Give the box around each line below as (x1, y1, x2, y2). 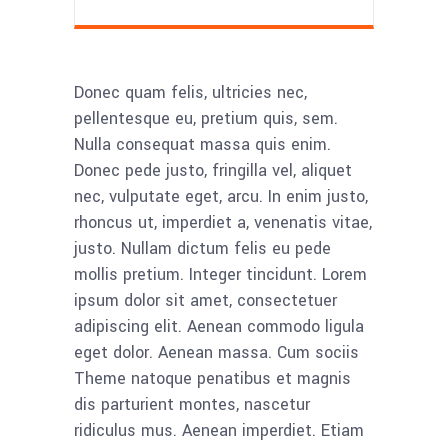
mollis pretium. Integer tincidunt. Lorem (74, 263, 367, 287)
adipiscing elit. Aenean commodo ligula (74, 315, 364, 339)
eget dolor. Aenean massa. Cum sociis (74, 341, 359, 365)
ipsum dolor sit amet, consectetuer (74, 289, 337, 313)
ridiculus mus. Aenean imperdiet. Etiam (74, 419, 364, 443)
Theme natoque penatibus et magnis (74, 367, 351, 391)
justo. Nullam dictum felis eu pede (74, 237, 331, 261)
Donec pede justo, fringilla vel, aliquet (74, 159, 352, 183)
